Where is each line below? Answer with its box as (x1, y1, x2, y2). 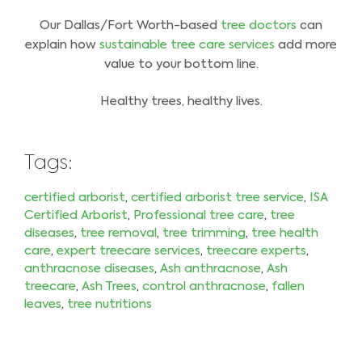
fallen (271, 280, 305, 293)
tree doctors (221, 19, 297, 32)
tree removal (80, 226, 157, 239)
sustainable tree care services (99, 38, 275, 51)
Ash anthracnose (160, 262, 261, 275)
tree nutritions (67, 297, 152, 310)
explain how (25, 38, 99, 51)
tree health (251, 226, 318, 239)
